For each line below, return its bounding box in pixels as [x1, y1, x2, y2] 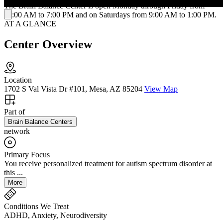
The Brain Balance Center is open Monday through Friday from [4, 1, 205, 10]
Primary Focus [4, 150, 50, 159]
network [4, 127, 30, 136]
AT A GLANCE [4, 19, 56, 28]
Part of [4, 108, 25, 116]
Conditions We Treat [4, 202, 69, 211]
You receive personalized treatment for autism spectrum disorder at [4, 159, 212, 168]
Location [4, 76, 32, 85]
